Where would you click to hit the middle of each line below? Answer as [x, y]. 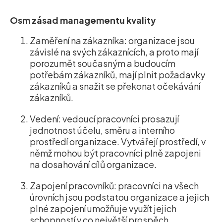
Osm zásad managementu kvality [83, 20]
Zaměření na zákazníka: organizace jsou [112, 41]
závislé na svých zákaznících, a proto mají [114, 52]
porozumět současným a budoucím [103, 63]
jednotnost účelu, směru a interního [102, 130]
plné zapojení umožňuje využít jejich [103, 209]
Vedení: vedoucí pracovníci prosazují [104, 119]
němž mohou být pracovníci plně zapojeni [115, 153]
